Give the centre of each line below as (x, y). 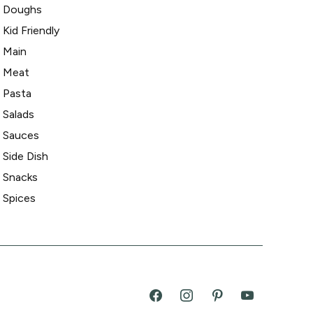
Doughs (22, 9)
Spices (19, 198)
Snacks (20, 177)
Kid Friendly (31, 30)
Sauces (21, 135)
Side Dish (26, 156)
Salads (19, 114)
